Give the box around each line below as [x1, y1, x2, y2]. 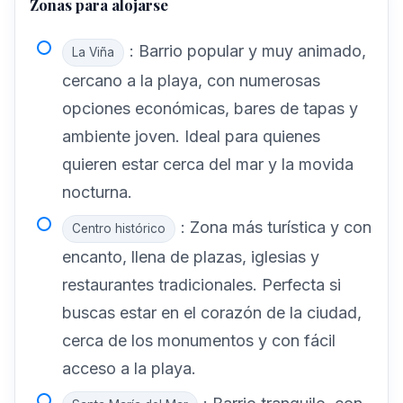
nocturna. [62, 183, 132, 202]
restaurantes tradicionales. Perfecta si [62, 274, 341, 294]
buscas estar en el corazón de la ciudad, [62, 302, 362, 322]
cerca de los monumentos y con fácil [62, 330, 336, 350]
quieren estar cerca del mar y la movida [62, 155, 354, 175]
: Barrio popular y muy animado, [130, 41, 366, 61]
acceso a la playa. [62, 358, 196, 378]
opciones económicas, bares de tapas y [62, 99, 358, 119]
